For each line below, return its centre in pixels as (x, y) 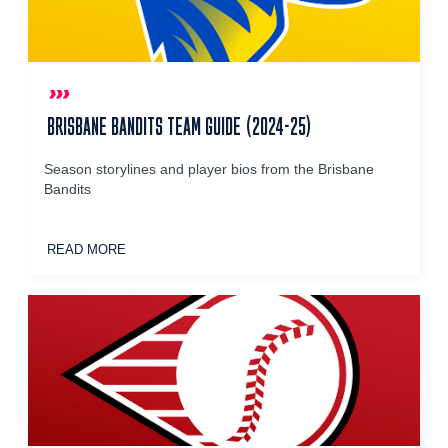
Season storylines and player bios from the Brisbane (209, 170)
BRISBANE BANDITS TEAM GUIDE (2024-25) (180, 126)
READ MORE (87, 250)
